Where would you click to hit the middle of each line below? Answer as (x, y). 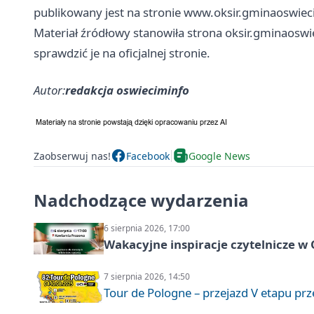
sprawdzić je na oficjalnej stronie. (122, 53)
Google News (219, 156)
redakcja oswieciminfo (127, 90)
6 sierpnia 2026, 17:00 (147, 228)
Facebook (148, 156)
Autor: (49, 90)
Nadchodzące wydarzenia (141, 200)
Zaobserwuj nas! (72, 156)
